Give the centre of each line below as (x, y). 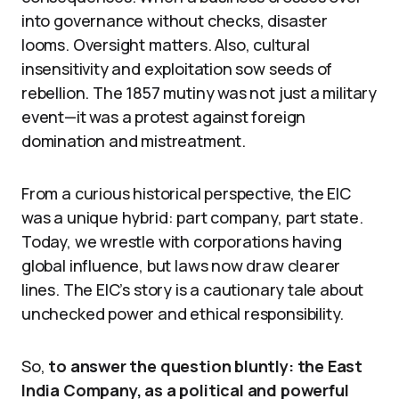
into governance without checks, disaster (175, 20)
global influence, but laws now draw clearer (181, 265)
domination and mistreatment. (134, 140)
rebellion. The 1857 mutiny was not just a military (199, 92)
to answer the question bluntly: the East (206, 366)
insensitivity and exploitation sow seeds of (177, 68)
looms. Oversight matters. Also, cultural (166, 44)
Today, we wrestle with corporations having (182, 241)
